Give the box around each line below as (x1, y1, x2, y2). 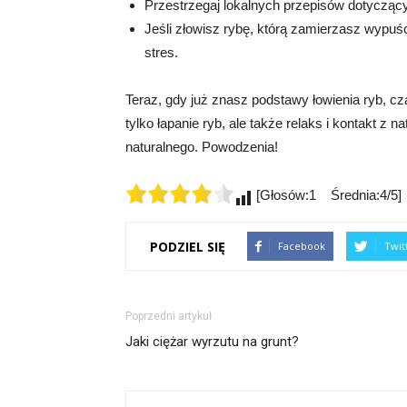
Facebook (278, 239, 325, 253)
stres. (144, 45, 178, 61)
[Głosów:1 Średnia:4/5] (253, 187, 402, 203)
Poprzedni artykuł (125, 310, 212, 323)
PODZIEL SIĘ (150, 237, 225, 255)
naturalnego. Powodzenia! (125, 139, 278, 155)
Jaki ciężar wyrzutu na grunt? (125, 333, 299, 351)
